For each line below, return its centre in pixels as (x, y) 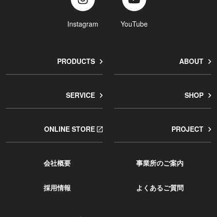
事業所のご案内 (160, 163)
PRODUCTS (76, 61)
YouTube (134, 24)
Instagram (83, 24)
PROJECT (187, 129)
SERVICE (80, 95)
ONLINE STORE (70, 129)
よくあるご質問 (160, 188)
